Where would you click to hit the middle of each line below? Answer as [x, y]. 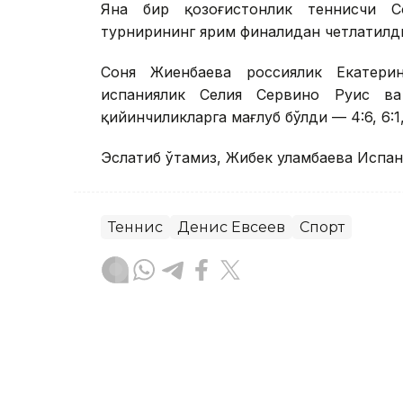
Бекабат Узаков [219, 352]
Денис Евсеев [231, 227]
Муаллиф [192, 374]
